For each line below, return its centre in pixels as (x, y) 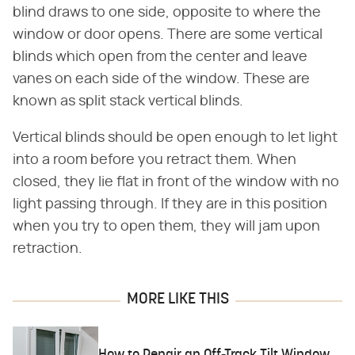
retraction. (48, 249)
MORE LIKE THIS (177, 300)
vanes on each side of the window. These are (161, 80)
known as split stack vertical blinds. (128, 102)
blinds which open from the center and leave (160, 57)
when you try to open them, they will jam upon (166, 227)
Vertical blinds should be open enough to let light (175, 138)
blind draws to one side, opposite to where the (167, 13)
